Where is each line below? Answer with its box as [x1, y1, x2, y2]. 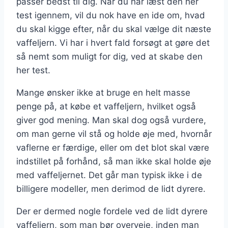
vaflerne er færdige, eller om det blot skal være [16, 142, 209, 153]
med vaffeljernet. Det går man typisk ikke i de [16, 169, 202, 180]
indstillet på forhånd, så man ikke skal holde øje [16, 156, 211, 166]
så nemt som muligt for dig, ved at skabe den [16, 51, 203, 62]
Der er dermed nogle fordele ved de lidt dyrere [16, 206, 208, 216]
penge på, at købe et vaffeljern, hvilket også [16, 101, 196, 111]
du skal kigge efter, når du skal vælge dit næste [16, 23, 211, 34]
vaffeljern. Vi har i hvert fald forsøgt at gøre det [16, 37, 210, 48]
